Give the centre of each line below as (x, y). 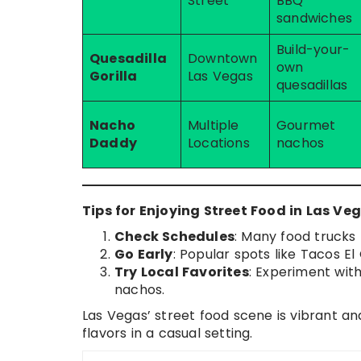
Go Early (144, 254)
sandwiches (314, 18)
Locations (219, 143)
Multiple (214, 125)
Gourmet (306, 125)
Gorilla (114, 76)
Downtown (223, 58)
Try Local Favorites (182, 272)
